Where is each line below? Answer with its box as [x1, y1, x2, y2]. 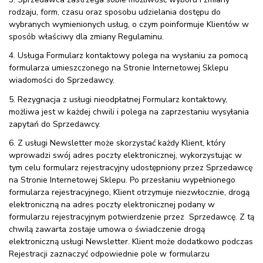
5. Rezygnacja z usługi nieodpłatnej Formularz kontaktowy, [9, 93, 227, 105]
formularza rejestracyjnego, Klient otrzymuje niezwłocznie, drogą [9, 186, 249, 198]
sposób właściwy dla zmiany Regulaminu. [9, 31, 164, 43]
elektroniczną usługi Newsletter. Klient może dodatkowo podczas [9, 235, 253, 247]
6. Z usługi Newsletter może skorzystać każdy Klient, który [9, 137, 225, 149]
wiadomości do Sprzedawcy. [9, 75, 114, 86]
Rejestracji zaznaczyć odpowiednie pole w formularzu [9, 248, 210, 259]
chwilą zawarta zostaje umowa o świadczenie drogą [9, 223, 205, 235]
